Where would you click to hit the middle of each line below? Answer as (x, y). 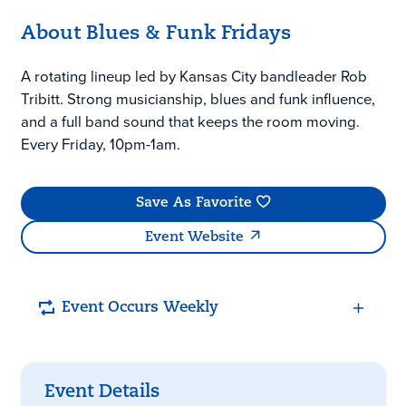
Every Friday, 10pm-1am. (100, 145)
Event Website (194, 237)
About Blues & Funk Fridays (155, 34)
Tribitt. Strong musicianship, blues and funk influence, (198, 99)
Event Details (101, 393)
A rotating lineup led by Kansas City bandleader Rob (193, 77)
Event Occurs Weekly (140, 308)
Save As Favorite (193, 203)
